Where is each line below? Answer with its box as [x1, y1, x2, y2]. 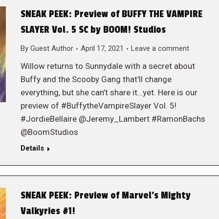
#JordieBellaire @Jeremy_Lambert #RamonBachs [20, 114, 205, 124]
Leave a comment [131, 44, 189, 53]
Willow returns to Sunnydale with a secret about [20, 61, 195, 71]
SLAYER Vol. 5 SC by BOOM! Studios [20, 24, 166, 36]
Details [20, 144, 44, 153]
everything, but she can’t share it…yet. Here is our [20, 88, 197, 97]
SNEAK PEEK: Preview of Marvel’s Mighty [20, 190, 191, 201]
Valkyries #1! [20, 205, 75, 217]
